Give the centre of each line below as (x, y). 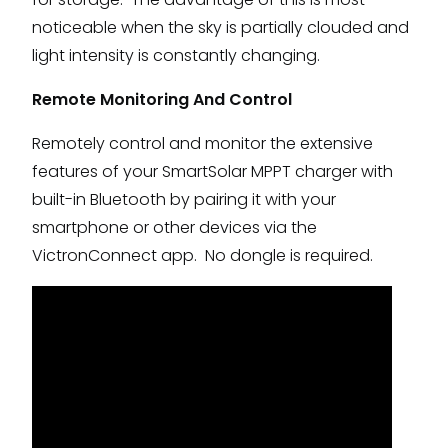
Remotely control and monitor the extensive (202, 143)
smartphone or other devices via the (174, 227)
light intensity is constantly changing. (176, 55)
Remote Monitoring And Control (162, 99)
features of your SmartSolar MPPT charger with (212, 171)
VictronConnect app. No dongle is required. (202, 255)
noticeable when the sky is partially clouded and (220, 27)
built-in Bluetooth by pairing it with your (184, 199)
